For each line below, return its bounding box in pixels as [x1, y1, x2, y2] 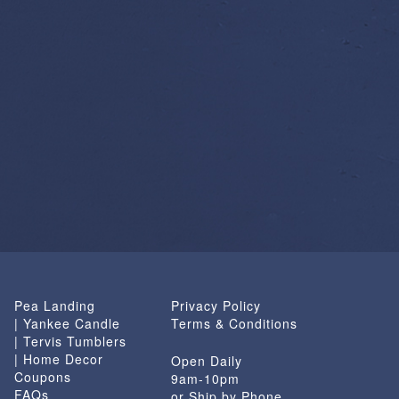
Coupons [14, 368, 71, 387]
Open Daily [171, 352, 242, 370]
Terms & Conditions [171, 314, 297, 333]
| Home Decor [14, 350, 103, 369]
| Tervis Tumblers [14, 332, 126, 351]
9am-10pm [171, 370, 240, 388]
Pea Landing [14, 297, 95, 315]
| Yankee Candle [14, 314, 120, 333]
